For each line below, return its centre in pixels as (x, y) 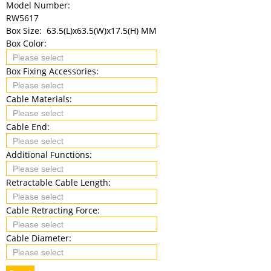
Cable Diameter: (40, 238)
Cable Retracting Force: (54, 210)
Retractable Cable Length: (60, 182)
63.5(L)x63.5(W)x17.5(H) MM (102, 30)
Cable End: (29, 126)
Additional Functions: (50, 154)
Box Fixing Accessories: (54, 71)
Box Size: (25, 30)
